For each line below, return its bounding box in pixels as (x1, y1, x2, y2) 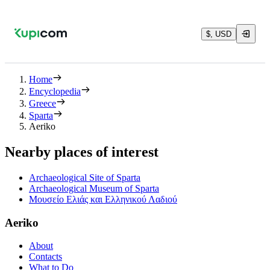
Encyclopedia (29, 86, 81, 96)
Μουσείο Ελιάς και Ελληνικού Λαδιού (29, 193, 177, 204)
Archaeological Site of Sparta (29, 172, 140, 183)
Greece (29, 98, 56, 108)
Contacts (29, 251, 62, 262)
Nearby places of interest (5, 143, 159, 160)
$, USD (206, 29, 231, 39)
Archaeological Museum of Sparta (29, 183, 159, 193)
